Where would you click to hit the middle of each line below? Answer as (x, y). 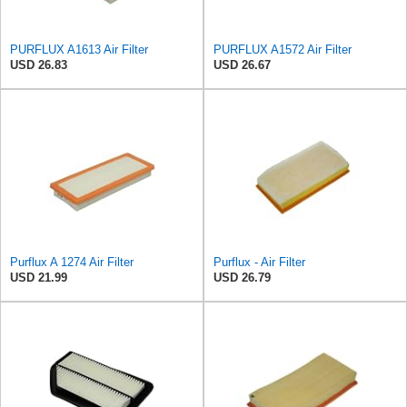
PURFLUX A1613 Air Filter (79, 49)
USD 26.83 (39, 65)
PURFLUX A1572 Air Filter (283, 49)
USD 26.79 (242, 277)
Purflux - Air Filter (259, 262)
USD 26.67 (242, 65)
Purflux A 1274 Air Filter (72, 262)
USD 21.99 (39, 277)
